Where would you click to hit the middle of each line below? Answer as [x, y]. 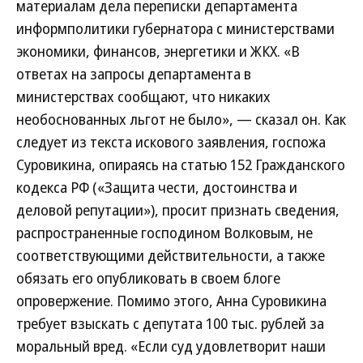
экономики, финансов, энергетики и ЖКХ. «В [158, 51]
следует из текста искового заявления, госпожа [171, 142]
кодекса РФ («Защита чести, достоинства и [157, 187]
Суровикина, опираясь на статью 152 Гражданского [181, 164]
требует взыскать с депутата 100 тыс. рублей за [170, 323]
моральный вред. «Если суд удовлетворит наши [171, 346]
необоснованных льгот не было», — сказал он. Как [181, 119]
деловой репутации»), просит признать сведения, [178, 210]
